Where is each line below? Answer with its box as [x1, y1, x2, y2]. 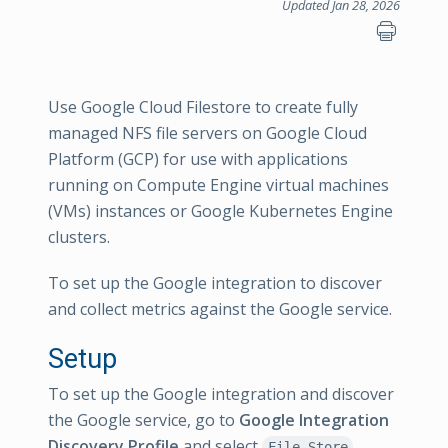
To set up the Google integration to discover [48, 272, 382, 294]
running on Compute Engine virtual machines [48, 174, 389, 196]
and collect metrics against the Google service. [48, 298, 392, 320]
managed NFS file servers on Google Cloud [48, 122, 367, 144]
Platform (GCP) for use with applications [48, 148, 348, 170]
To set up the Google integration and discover [48, 383, 394, 405]
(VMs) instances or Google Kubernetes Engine [48, 200, 393, 222]
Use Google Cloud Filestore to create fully [48, 96, 358, 118]
